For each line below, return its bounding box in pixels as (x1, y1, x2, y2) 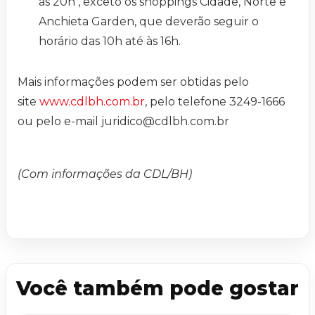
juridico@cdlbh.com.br (101, 114, 229, 128)
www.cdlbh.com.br (39, 94, 145, 108)
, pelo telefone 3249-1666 (145, 94, 285, 108)
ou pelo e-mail (18, 114, 101, 128)
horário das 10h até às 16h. (39, 34, 181, 48)
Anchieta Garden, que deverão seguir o (39, 14, 259, 28)
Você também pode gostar (16, 276, 299, 300)
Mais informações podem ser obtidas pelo (18, 75, 249, 89)
